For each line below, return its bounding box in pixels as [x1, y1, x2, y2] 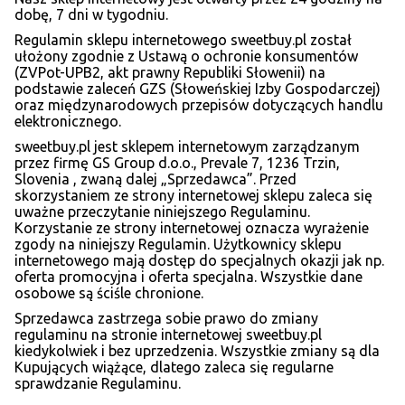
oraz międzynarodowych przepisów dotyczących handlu [14, 96, 383, 113]
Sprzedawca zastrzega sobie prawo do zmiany [14, 309, 318, 326]
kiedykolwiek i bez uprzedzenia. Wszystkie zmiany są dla [14, 342, 380, 359]
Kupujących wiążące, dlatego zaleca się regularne [14, 358, 334, 375]
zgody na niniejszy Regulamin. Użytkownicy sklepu [14, 235, 342, 252]
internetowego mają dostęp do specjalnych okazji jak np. [14, 251, 384, 268]
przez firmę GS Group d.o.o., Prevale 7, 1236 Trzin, [14, 154, 340, 171]
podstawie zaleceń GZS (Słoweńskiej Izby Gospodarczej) [14, 80, 381, 97]
